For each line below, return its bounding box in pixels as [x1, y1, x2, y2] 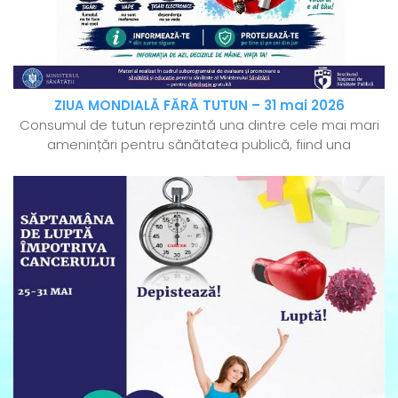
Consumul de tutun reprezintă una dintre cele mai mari [19, 115, 379, 134]
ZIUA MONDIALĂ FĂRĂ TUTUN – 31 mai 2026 [53, 95, 345, 115]
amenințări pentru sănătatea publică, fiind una [47, 134, 351, 154]
